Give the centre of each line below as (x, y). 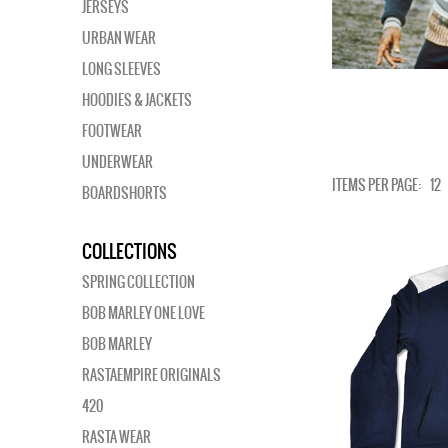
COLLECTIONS (129, 251)
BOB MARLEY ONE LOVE (143, 313)
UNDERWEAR (117, 162)
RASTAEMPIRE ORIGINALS (151, 375)
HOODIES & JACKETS (137, 100)
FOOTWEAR (112, 131)
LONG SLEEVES (121, 69)
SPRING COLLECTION (138, 282)
